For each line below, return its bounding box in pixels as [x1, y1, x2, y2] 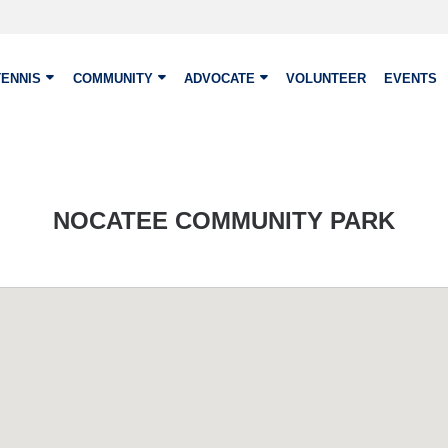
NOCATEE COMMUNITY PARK [53, 207, 395, 234]
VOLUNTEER [286, 71, 366, 86]
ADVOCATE [183, 71, 255, 86]
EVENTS [383, 71, 437, 86]
